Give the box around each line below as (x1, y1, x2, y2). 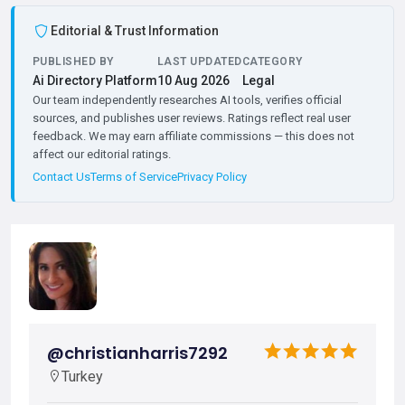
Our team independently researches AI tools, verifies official (33, 93, 342, 108)
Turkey (61, 368, 103, 386)
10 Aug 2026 (157, 73, 230, 89)
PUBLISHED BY (33, 55, 114, 69)
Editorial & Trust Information (51, 24, 219, 39)
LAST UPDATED (157, 55, 242, 69)
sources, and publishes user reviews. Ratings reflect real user (33, 111, 351, 126)
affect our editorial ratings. (33, 147, 171, 162)
